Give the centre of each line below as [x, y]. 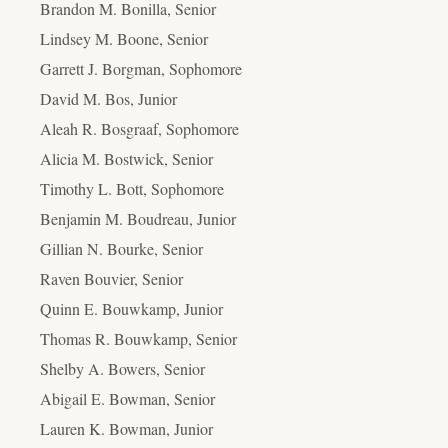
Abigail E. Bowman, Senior [127, 398]
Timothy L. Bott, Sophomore [132, 188]
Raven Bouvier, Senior [111, 278]
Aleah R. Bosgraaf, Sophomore [139, 128]
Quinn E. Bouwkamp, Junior [131, 308]
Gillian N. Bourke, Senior [121, 248]
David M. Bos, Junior [108, 98]
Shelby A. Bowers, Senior [122, 368]
